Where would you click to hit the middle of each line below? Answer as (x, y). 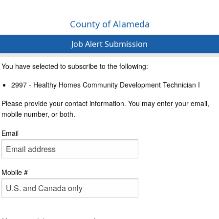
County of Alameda (109, 24)
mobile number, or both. (38, 114)
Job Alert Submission (109, 44)
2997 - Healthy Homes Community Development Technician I (106, 85)
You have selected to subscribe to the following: (75, 66)
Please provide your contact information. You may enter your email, (105, 103)
